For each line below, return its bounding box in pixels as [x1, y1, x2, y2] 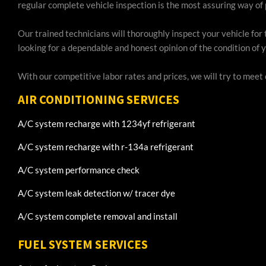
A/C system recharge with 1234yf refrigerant [18, 118, 195, 129]
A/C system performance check [18, 164, 140, 176]
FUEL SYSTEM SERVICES [18, 236, 148, 252]
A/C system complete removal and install [18, 211, 178, 222]
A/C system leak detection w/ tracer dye [18, 188, 175, 199]
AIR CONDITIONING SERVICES [18, 92, 179, 108]
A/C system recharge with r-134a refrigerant [18, 141, 194, 153]
